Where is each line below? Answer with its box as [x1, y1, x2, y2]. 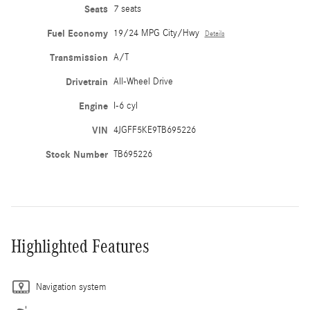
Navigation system [36, 281, 106, 293]
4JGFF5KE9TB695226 [113, 124, 196, 136]
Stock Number [45, 148, 108, 161]
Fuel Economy [46, 27, 108, 39]
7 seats [113, 3, 141, 15]
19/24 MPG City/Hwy [113, 27, 199, 39]
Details [204, 29, 225, 38]
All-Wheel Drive [113, 75, 173, 87]
